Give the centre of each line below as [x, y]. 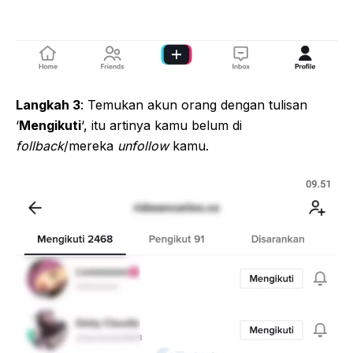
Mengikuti [50, 126]
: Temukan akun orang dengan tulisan [194, 105]
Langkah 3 [48, 105]
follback [40, 146]
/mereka [91, 146]
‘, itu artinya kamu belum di [162, 126]
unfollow [145, 146]
